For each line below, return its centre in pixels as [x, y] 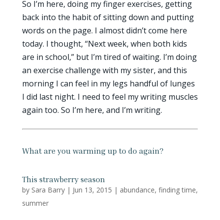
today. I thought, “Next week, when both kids [104, 44]
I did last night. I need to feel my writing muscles [110, 97]
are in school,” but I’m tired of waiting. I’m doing [109, 57]
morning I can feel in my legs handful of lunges [108, 83]
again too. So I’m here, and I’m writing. [92, 110]
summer [35, 203]
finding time [177, 190]
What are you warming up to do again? [93, 151]
